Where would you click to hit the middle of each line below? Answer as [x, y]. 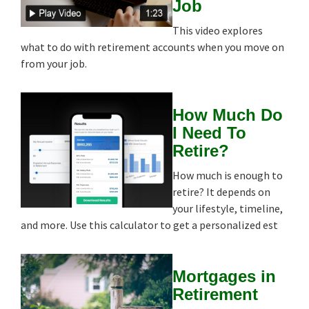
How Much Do [228, 114]
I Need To [209, 132]
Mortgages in [224, 276]
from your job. [54, 63]
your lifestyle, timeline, [228, 208]
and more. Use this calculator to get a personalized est [149, 225]
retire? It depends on [221, 191]
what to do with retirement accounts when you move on [152, 47]
